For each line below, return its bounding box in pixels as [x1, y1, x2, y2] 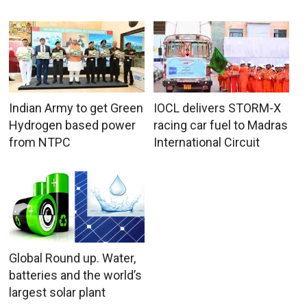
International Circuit [153, 134, 260, 149]
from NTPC [9, 134, 71, 149]
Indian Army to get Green [9, 100, 144, 115]
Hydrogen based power [9, 117, 136, 132]
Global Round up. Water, [9, 250, 136, 265]
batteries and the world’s [9, 267, 143, 282]
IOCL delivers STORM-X [153, 100, 281, 115]
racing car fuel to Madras [153, 117, 288, 132]
